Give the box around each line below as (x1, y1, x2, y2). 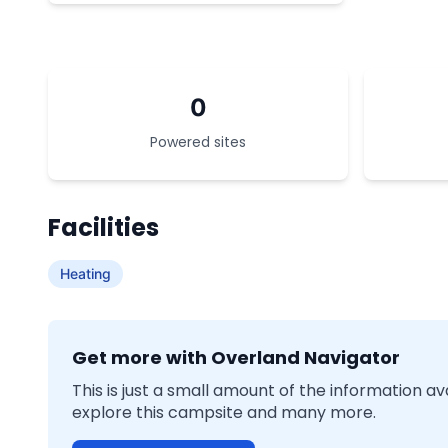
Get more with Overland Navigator (72, 345, 400, 370)
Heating (60, 265, 111, 282)
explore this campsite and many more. (72, 401, 376, 424)
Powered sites (150, 132, 246, 152)
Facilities (48, 211, 159, 244)
